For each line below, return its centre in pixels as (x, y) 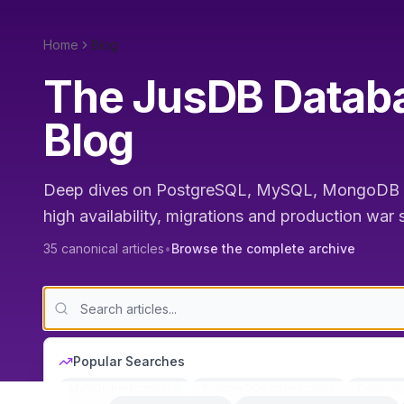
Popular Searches (129, 361)
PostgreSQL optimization (269, 388)
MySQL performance (125, 388)
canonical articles (111, 248)
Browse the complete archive (263, 248)
